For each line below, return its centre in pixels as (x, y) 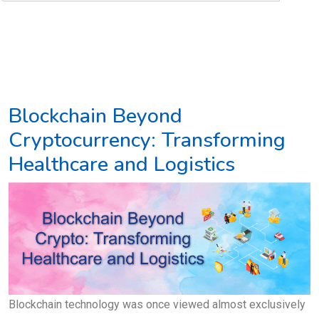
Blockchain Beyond (95, 115)
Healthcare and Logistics (122, 164)
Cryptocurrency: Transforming (147, 140)
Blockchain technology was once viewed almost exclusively (157, 304)
